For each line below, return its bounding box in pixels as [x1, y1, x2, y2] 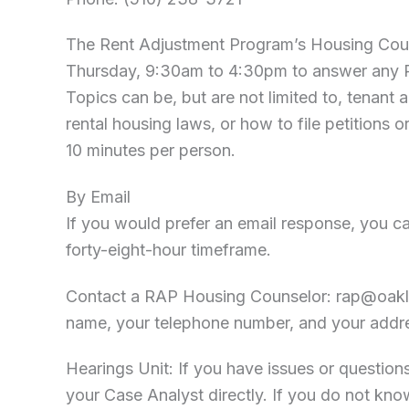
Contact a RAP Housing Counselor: [66, 286, 336, 306]
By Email [66, 187, 131, 207]
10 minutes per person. [66, 141, 236, 161]
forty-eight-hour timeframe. [66, 240, 271, 260]
